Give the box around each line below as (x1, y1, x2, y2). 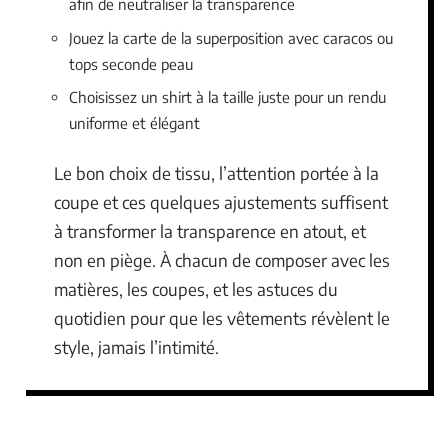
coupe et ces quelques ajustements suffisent (54, 190, 388, 213)
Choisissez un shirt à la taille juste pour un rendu (69, 88, 386, 107)
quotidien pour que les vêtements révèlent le (54, 306, 390, 329)
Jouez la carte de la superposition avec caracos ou (69, 28, 393, 47)
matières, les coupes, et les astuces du (54, 277, 338, 300)
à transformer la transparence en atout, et (54, 219, 366, 242)
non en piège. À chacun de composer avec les (54, 248, 390, 271)
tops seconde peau (69, 54, 193, 73)
